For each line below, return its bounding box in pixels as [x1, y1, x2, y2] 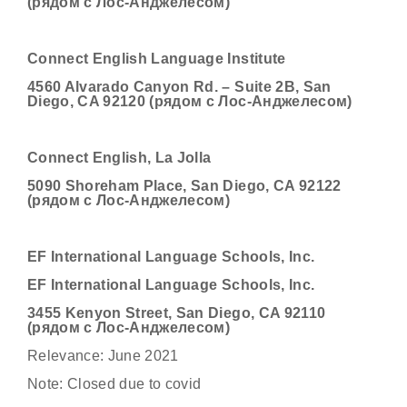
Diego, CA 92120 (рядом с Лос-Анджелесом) [27, 94, 352, 109]
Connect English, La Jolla [27, 150, 212, 165]
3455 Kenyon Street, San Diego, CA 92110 [27, 305, 326, 321]
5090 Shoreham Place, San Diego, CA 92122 [27, 178, 342, 194]
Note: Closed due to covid [27, 376, 202, 392]
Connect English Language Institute [27, 51, 286, 66]
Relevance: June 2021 [27, 348, 179, 363]
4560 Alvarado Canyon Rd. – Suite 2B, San [27, 79, 332, 94]
